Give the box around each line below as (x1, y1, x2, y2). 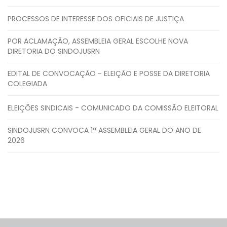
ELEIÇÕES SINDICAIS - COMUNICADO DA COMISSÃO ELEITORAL (8, 102, 218, 113)
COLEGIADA (8, 78, 47, 89)
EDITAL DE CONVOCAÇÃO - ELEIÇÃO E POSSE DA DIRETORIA (8, 68, 210, 79)
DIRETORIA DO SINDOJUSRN (8, 46, 100, 56)
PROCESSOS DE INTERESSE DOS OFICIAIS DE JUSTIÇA (8, 13, 184, 24)
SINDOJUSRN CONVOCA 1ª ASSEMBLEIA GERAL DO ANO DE (8, 125, 201, 135)
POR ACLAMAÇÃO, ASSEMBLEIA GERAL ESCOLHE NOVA (8, 35, 188, 46)
